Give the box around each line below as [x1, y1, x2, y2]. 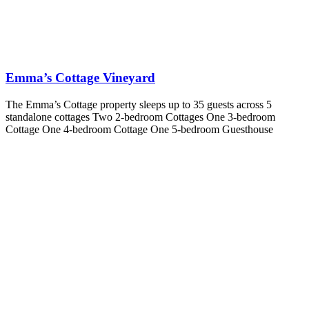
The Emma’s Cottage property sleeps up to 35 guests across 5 [6, 98, 272, 110]
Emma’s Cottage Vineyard [6, 70, 155, 86]
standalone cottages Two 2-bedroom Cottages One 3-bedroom [6, 110, 275, 123]
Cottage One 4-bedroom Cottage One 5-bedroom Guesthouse [6, 123, 273, 135]
